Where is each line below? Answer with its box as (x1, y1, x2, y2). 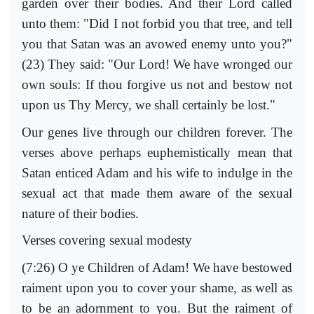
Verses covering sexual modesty (22, 233, 192, 248)
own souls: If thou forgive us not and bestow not (22, 77, 292, 93)
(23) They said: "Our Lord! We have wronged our (22, 57, 292, 72)
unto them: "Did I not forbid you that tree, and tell (22, 16, 292, 32)
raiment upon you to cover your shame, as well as (22, 280, 292, 295)
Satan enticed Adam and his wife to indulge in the (22, 165, 292, 180)
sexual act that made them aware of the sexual (22, 185, 292, 200)
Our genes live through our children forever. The (22, 124, 292, 139)
